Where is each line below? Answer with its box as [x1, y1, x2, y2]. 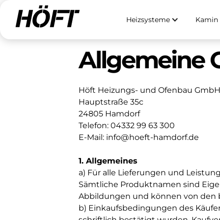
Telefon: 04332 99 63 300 [79, 121, 175, 130]
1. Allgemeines [79, 156, 137, 165]
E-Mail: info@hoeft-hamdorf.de [79, 133, 199, 142]
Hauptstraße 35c [79, 97, 143, 107]
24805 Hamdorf [79, 109, 140, 118]
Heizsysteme [126, 15, 170, 24]
